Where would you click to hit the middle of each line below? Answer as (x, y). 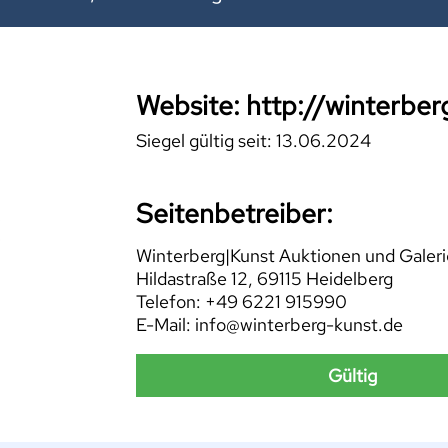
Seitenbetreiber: (234, 213)
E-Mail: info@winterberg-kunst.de (269, 325)
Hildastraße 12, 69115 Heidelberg (264, 279)
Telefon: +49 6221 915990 (241, 302)
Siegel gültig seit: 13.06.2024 (253, 141)
